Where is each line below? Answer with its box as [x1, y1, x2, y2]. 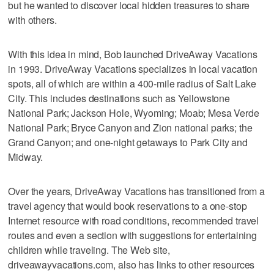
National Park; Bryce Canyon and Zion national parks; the [8, 120, 253, 135]
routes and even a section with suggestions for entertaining [8, 228, 257, 242]
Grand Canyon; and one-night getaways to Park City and [8, 135, 248, 149]
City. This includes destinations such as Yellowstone [8, 91, 231, 105]
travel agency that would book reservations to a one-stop [8, 198, 247, 213]
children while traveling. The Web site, [8, 242, 170, 257]
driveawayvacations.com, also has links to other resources [8, 257, 255, 272]
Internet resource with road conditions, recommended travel [8, 213, 259, 228]
